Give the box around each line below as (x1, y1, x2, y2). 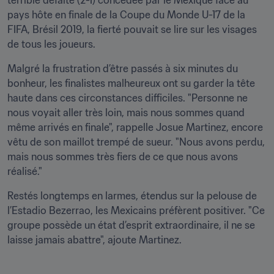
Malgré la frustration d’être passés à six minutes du (7, 62, 238, 75)
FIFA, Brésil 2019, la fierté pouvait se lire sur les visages (7, 23, 257, 35)
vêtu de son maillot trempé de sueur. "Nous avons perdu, (7, 136, 265, 148)
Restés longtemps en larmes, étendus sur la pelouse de (7, 190, 257, 202)
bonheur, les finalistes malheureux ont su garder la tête (7, 77, 255, 89)
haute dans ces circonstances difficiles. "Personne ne (7, 92, 248, 104)
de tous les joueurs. (7, 38, 95, 50)
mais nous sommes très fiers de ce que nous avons (7, 150, 238, 163)
